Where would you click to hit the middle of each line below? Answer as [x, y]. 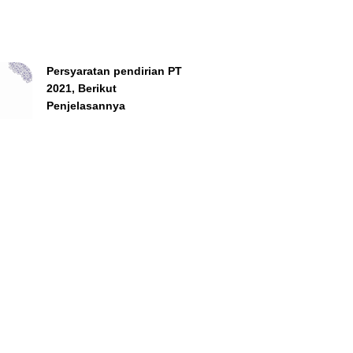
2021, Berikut [81, 88]
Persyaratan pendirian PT [114, 71]
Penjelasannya [85, 105]
